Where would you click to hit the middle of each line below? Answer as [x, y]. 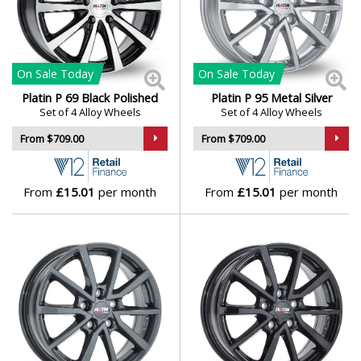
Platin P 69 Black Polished [90, 98]
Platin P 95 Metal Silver [271, 98]
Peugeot [61, 329]
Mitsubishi [67, 74]
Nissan [56, 159]
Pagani [56, 286]
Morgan [60, 116]
